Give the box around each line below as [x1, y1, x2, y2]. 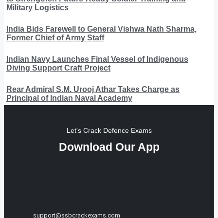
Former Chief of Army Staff [6, 33, 104, 42]
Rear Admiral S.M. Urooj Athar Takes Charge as [6, 85, 180, 93]
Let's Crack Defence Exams [66, 126, 152, 134]
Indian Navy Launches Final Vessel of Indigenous [6, 54, 188, 63]
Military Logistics [6, 3, 69, 12]
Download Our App [58, 140, 160, 153]
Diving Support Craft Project [6, 63, 110, 72]
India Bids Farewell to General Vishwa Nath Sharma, [6, 24, 197, 33]
